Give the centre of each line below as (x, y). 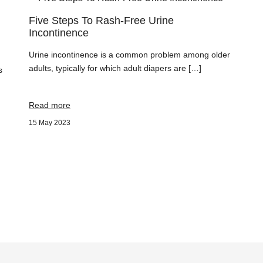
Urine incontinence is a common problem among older (129, 55)
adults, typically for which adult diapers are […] (115, 68)
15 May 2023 (50, 123)
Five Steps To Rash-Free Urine (101, 21)
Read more (50, 105)
